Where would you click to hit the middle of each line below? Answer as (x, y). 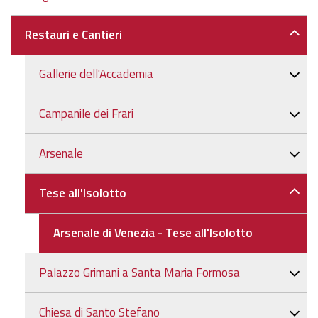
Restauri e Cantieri (73, 35)
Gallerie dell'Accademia (96, 74)
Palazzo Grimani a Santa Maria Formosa (139, 273)
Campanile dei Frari (86, 114)
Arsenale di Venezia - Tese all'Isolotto (153, 233)
